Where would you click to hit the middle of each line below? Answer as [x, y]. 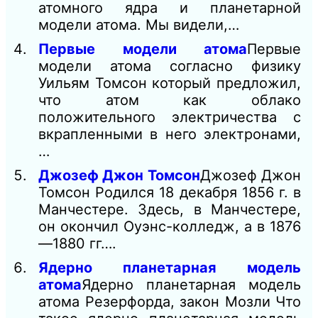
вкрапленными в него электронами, [170, 135]
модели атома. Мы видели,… [139, 25]
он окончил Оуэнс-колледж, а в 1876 [170, 227]
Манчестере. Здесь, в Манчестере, [170, 210]
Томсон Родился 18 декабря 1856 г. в [170, 193]
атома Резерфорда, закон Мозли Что [170, 302]
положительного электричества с [170, 117]
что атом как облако [170, 100]
